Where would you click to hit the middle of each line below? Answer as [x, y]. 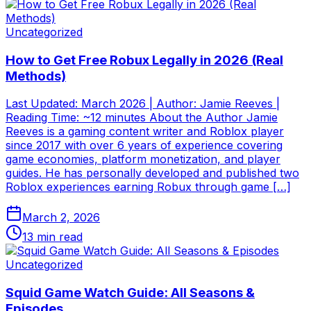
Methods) [36, 76]
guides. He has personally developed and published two [152, 173]
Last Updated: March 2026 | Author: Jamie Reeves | [143, 104]
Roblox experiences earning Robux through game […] [148, 187]
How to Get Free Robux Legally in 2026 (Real [144, 60]
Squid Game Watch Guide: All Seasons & [130, 292]
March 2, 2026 [61, 218]
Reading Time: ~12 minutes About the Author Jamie [142, 118]
